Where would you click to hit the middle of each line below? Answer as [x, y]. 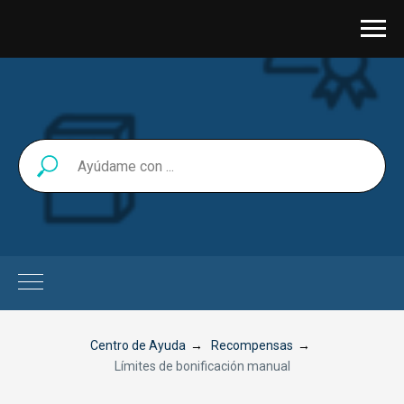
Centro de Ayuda [138, 345]
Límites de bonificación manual [202, 366]
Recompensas [252, 345]
